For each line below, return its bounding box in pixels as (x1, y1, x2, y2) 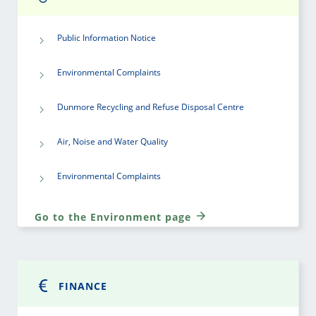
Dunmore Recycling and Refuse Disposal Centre (57, 100, 244, 113)
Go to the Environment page (35, 210, 195, 224)
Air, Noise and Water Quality (57, 135, 168, 147)
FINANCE (59, 279, 107, 293)
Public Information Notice (57, 31, 156, 44)
